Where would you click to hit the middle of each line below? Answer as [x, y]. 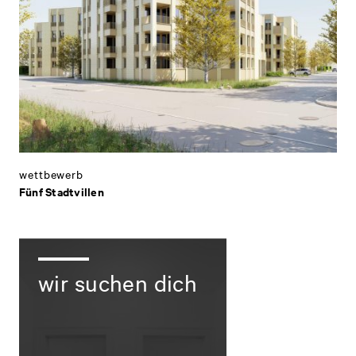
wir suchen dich [118, 282]
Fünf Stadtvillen [62, 192]
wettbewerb [51, 174]
